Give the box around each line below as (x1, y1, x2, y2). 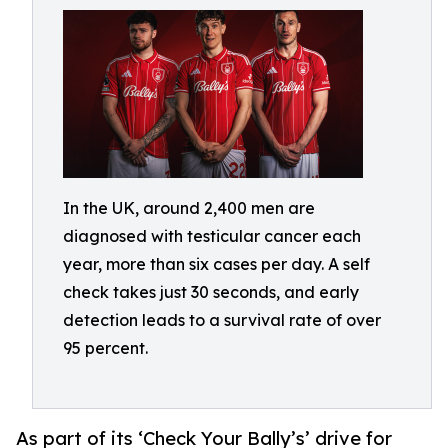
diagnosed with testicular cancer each (63, 226, 361, 246)
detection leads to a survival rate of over (63, 310, 381, 330)
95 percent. (63, 338, 148, 358)
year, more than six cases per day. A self (63, 254, 370, 274)
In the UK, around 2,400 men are (63, 198, 315, 218)
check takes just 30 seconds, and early (63, 282, 359, 302)
